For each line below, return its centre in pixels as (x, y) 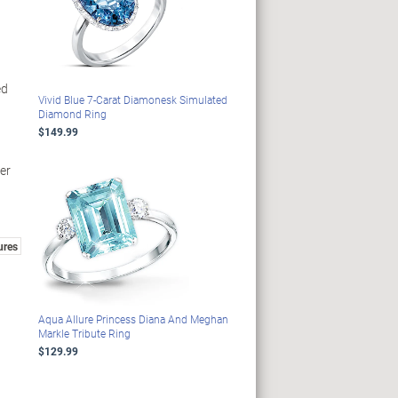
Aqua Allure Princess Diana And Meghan (133, 319)
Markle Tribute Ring (84, 334)
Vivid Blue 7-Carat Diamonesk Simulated (132, 100)
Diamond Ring (72, 114)
